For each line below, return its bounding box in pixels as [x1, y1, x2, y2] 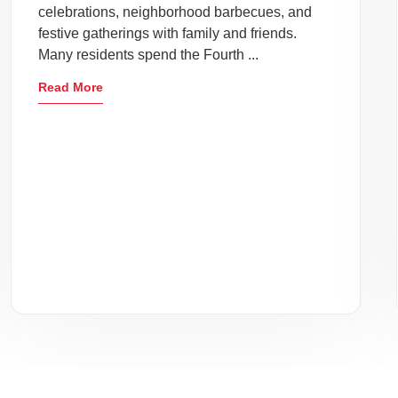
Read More [38, 80, 104, 94]
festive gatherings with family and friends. [38, 26, 298, 41]
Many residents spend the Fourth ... [38, 47, 259, 62]
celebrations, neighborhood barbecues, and [38, 4, 313, 20]
